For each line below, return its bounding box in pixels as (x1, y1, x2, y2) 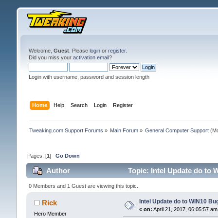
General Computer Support (145, 127, 209, 133)
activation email (73, 54, 109, 60)
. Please (69, 48, 90, 54)
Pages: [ (27, 152, 47, 159)
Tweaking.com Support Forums (29, 127, 103, 133)
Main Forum (110, 127, 139, 133)
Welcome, (28, 48, 54, 54)
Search (71, 102, 88, 108)
